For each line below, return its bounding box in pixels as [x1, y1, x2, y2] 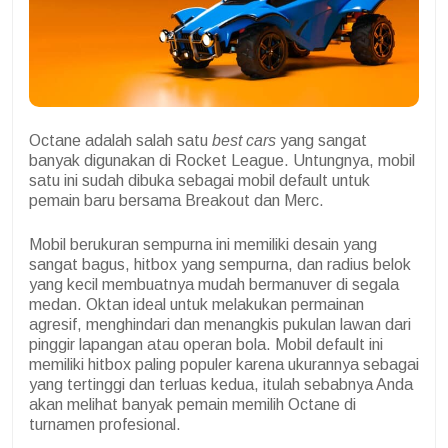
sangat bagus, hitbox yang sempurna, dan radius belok [29, 255, 411, 273]
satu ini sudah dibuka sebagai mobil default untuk [29, 171, 370, 189]
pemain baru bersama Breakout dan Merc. [29, 191, 324, 209]
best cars [212, 131, 276, 149]
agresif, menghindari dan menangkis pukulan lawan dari [29, 315, 411, 333]
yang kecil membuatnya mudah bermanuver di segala [29, 275, 399, 293]
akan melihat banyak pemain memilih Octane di [29, 395, 356, 413]
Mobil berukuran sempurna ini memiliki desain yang [29, 235, 377, 253]
